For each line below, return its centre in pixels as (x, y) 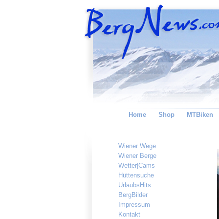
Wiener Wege (137, 146)
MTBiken (200, 115)
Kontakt (129, 214)
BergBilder (133, 195)
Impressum (134, 205)
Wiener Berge (137, 156)
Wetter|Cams (136, 165)
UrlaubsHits (134, 185)
